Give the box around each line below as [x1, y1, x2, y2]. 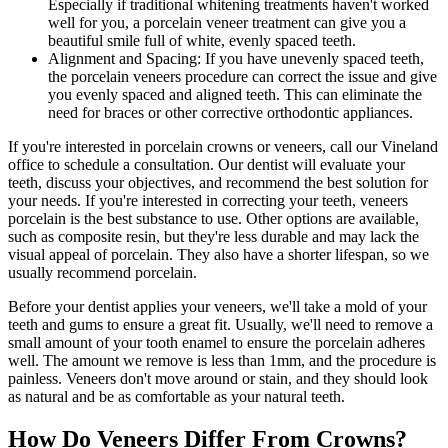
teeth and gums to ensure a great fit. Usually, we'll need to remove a [8, 315, 433, 333]
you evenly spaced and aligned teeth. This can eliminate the [48, 85, 422, 103]
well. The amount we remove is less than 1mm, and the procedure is [8, 351, 436, 369]
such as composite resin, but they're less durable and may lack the [8, 227, 419, 245]
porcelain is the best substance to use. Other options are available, [8, 209, 419, 227]
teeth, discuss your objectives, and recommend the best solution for [8, 173, 428, 191]
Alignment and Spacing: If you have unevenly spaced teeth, [48, 49, 424, 67]
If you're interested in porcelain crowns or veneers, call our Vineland [8, 137, 438, 155]
